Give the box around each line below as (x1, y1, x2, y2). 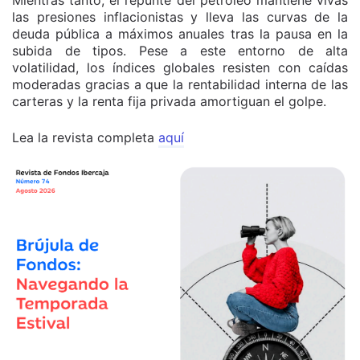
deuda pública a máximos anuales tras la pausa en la (12, 25, 348, 42)
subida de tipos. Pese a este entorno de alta (12, 42, 348, 59)
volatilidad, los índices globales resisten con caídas (12, 59, 348, 76)
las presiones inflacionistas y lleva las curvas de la (12, 8, 348, 25)
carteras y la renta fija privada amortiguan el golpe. (12, 92, 326, 109)
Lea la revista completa (12, 129, 158, 145)
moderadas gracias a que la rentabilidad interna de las (12, 76, 348, 92)
